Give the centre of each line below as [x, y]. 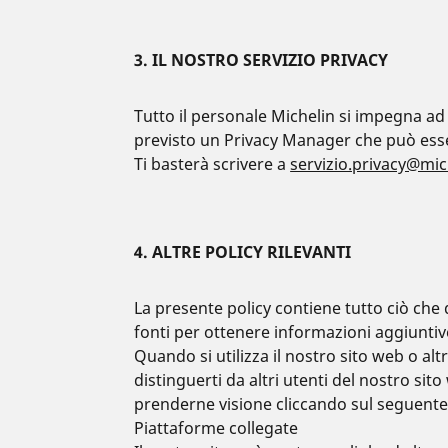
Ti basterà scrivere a [212, 164]
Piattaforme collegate [218, 428]
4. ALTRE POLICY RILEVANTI [243, 252]
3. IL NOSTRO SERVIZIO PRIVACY [261, 60]
